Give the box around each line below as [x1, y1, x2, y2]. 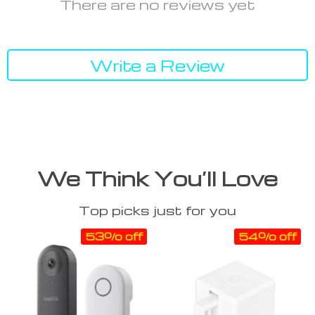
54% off [238, 229, 297, 244]
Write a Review [90, 55, 225, 75]
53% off [85, 229, 143, 244]
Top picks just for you [79, 202, 236, 219]
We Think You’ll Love [37, 165, 278, 192]
